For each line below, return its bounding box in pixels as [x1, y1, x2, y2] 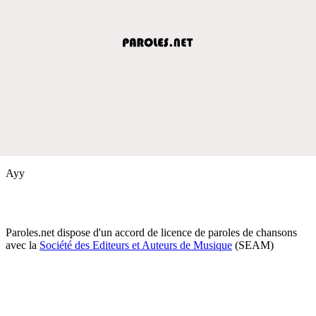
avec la [6, 238, 39, 251]
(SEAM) [232, 238, 274, 251]
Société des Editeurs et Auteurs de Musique [39, 238, 232, 251]
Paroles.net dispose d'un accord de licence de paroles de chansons [6, 226, 297, 238]
